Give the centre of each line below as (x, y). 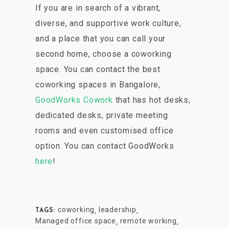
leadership (117, 210)
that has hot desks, (152, 100)
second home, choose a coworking (104, 54)
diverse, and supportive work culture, (108, 24)
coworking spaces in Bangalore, (98, 85)
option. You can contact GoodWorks (105, 146)
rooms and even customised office (105, 131)
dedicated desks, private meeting (102, 116)
